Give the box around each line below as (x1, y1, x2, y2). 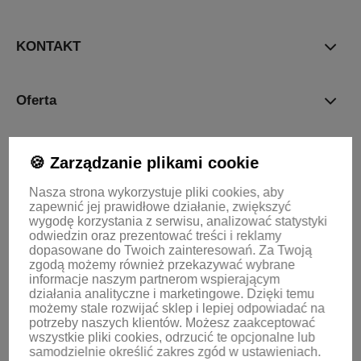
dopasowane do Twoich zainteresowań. (29, 243, 256, 257)
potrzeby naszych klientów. (29, 316, 183, 330)
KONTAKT (16, 39, 81, 55)
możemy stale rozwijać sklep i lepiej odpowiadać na (29, 301, 326, 315)
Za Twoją (259, 243, 313, 257)
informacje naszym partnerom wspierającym (29, 272, 280, 286)
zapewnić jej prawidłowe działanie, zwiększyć (29, 200, 292, 214)
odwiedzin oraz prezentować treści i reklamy (29, 229, 282, 243)
